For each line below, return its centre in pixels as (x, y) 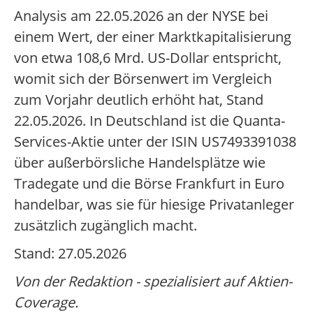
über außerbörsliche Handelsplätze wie (140, 163)
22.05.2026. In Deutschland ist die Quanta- (150, 121)
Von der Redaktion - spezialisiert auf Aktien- (153, 282)
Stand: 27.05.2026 (70, 254)
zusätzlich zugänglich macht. (105, 226)
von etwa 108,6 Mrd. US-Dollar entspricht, (148, 58)
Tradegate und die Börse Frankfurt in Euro (149, 184)
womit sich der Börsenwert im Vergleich (143, 79)
